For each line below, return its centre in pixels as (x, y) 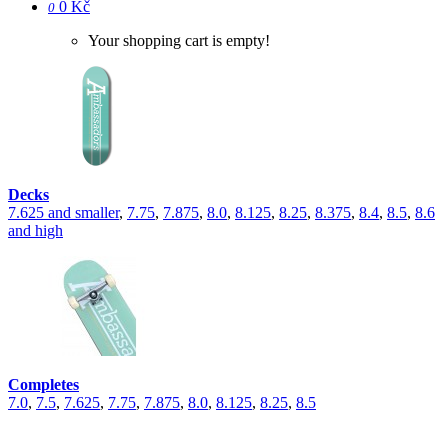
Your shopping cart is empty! (179, 40)
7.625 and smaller (63, 212)
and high (35, 230)
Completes (43, 384)
